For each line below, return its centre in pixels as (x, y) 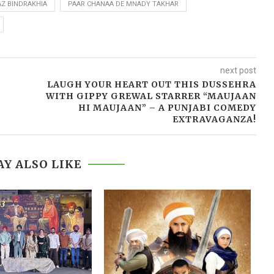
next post (238, 71)
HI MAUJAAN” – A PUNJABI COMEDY (167, 108)
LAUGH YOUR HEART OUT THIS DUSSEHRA (151, 85)
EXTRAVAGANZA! (214, 120)
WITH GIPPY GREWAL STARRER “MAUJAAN (151, 96)
